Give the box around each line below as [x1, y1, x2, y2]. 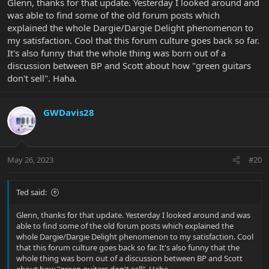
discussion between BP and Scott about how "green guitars [7, 59, 251, 71]
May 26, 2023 [7, 154, 53, 166]
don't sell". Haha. [7, 71, 77, 84]
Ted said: [16, 187, 47, 198]
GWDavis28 [43, 106, 94, 118]
